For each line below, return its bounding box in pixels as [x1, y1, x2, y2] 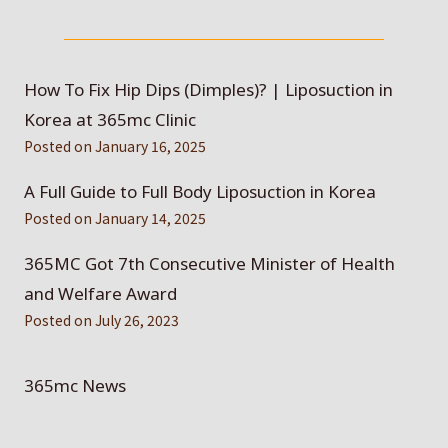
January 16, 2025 [95, 135, 206, 156]
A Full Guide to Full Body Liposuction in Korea [24, 179, 376, 203]
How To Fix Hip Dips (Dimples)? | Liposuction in [24, 77, 393, 101]
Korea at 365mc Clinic [24, 107, 196, 131]
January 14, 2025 [95, 207, 206, 228]
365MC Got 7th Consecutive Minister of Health [24, 251, 395, 275]
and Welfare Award [24, 281, 177, 305]
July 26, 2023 [95, 309, 179, 330]
